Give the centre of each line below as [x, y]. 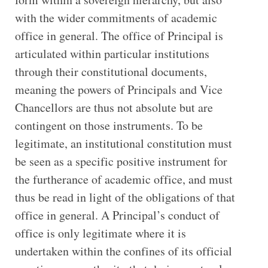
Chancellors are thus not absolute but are [114, 108]
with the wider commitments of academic [116, 18]
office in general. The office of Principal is [119, 36]
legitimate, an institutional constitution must [123, 144]
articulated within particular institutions [112, 54]
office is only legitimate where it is [100, 233]
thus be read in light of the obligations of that [125, 197]
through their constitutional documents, [111, 72]
